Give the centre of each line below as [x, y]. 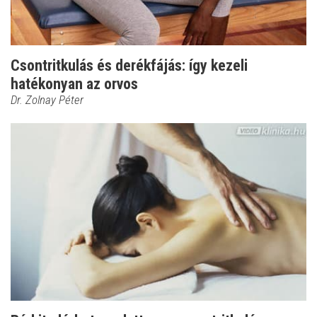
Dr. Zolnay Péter [47, 100]
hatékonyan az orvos [74, 84]
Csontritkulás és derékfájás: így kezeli [129, 66]
